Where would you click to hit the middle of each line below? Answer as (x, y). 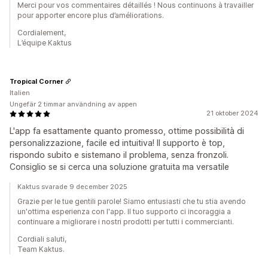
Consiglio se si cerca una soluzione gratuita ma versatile (119, 167)
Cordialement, (42, 33)
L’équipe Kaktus (45, 43)
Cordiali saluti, (42, 239)
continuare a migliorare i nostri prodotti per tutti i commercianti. (126, 222)
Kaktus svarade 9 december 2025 (72, 187)
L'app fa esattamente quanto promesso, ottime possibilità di (127, 131)
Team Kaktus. (41, 249)
